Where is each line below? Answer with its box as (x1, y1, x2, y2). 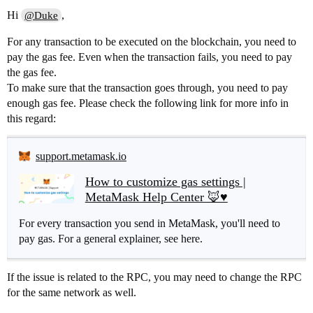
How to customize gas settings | (85, 175, 246, 189)
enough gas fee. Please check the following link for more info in (7, 97, 289, 110)
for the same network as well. (7, 286, 136, 299)
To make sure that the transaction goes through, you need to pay (7, 82, 288, 94)
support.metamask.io (36, 150, 126, 163)
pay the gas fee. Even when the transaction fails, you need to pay (7, 51, 292, 64)
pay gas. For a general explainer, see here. (19, 233, 203, 245)
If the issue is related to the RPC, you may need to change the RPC (7, 271, 302, 284)
